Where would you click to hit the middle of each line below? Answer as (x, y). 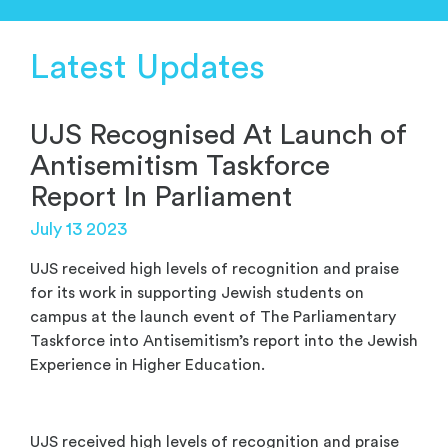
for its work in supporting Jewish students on (197, 292)
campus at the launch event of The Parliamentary (213, 316)
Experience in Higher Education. (149, 364)
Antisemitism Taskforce (180, 166)
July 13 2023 (78, 229)
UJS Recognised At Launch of (218, 135)
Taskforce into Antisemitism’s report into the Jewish (224, 340)
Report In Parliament (161, 197)
